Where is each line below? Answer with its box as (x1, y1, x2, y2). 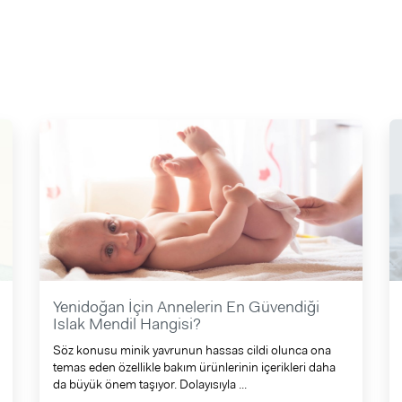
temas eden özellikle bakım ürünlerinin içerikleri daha (52, 359, 336, 375)
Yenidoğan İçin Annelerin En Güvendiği (52, 296, 319, 318)
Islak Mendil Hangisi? (52, 313, 201, 335)
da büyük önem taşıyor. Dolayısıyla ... (52, 376, 247, 392)
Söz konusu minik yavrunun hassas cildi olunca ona (52, 342, 331, 358)
